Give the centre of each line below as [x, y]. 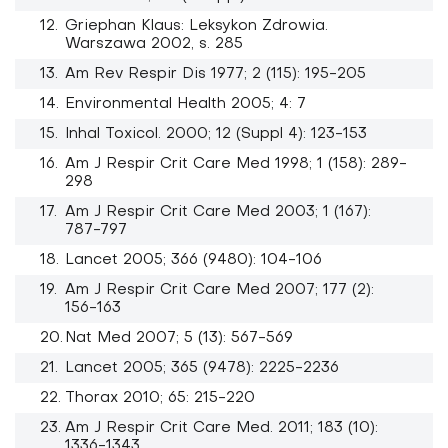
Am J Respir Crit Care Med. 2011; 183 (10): [221, 428]
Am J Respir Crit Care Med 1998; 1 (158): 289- [236, 164]
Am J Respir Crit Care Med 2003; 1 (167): [218, 212]
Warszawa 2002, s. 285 [154, 44]
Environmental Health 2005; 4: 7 [185, 104]
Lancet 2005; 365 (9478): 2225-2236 [202, 368]
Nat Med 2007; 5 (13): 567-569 [179, 338]
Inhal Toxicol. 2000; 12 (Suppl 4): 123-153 [216, 134]
